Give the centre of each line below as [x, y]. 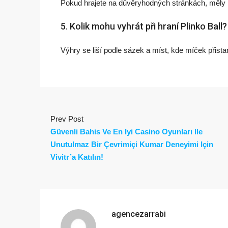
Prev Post [67, 119]
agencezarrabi [139, 214]
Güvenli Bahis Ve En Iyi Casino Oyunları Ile [126, 131]
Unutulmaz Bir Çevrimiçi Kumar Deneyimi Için [132, 144]
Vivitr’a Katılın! [77, 157]
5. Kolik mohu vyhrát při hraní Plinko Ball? [144, 26]
